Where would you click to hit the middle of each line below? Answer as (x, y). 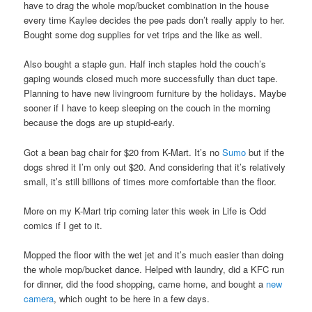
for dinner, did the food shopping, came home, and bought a (145, 283)
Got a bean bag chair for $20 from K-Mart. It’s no (123, 152)
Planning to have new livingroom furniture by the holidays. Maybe (155, 93)
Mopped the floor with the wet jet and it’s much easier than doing (154, 254)
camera (39, 298)
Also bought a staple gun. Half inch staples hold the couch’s (145, 64)
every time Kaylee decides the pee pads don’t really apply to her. (155, 20)
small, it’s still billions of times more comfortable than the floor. (150, 181)
